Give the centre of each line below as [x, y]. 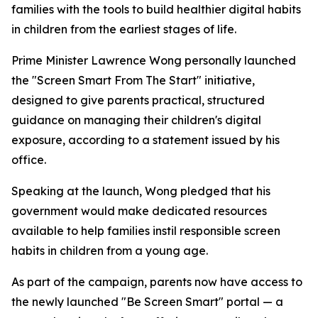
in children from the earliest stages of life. [124, 29]
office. [29, 160]
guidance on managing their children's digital [136, 120]
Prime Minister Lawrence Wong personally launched [154, 60]
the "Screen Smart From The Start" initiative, [133, 80]
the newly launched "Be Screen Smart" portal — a [147, 302]
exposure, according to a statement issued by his [146, 140]
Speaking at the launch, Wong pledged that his [141, 191]
